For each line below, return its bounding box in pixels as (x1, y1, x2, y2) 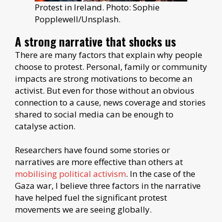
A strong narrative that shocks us (15, 32, 176, 51)
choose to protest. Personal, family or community (15, 61, 207, 73)
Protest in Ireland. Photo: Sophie (35, 1, 160, 13)
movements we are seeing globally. (15, 204, 152, 216)
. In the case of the (126, 168, 195, 180)
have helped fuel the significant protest (15, 192, 167, 204)
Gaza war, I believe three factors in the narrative (15, 180, 201, 192)
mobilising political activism (15, 168, 126, 180)
